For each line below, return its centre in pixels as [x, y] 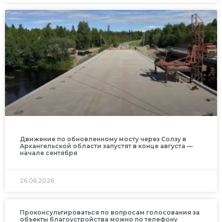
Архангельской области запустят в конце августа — [106, 146]
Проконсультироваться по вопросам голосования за [110, 213]
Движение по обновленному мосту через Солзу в [103, 139]
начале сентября [49, 153]
